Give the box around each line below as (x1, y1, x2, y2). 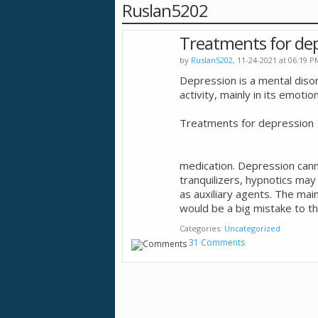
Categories (180, 223, 220, 234)
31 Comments (189, 236, 245, 248)
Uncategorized (224, 223, 280, 234)
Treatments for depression (180, 116, 314, 130)
